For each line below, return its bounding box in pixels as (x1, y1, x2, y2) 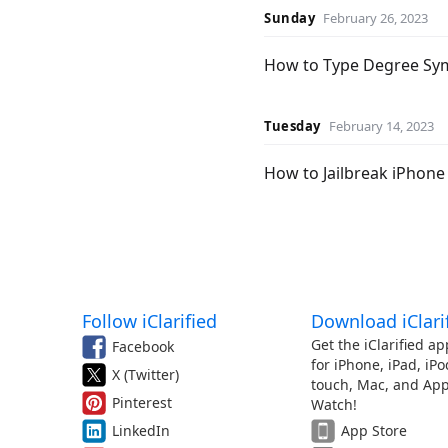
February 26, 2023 (323, 9, 429, 27)
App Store (340, 421, 407, 440)
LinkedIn (112, 421, 170, 440)
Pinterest (112, 393, 172, 412)
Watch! (310, 395, 357, 414)
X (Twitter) (112, 365, 179, 384)
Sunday (264, 9, 316, 27)
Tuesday (264, 117, 321, 135)
